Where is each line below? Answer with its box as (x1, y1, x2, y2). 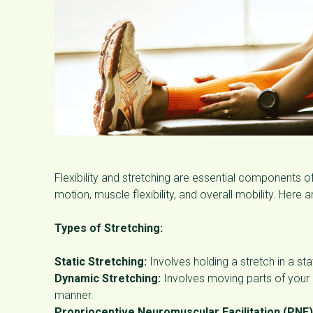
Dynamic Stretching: (54, 271, 161, 285)
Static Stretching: (54, 254, 147, 268)
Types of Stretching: (54, 221, 163, 235)
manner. (54, 288, 94, 302)
